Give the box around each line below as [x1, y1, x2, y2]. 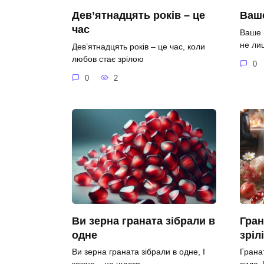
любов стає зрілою [72, 54, 144, 64]
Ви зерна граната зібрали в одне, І [72, 247, 205, 257]
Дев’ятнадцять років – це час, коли [72, 42, 205, 52]
